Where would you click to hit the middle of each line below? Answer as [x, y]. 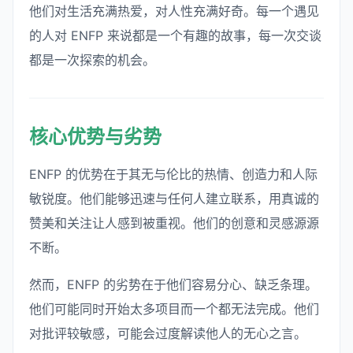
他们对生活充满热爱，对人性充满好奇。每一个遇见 [174, 11]
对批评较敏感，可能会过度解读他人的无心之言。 [168, 333]
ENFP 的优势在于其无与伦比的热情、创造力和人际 [173, 174]
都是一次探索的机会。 [92, 59]
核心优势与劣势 [95, 136]
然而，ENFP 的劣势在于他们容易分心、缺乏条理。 [173, 284]
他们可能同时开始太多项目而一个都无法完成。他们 [174, 308]
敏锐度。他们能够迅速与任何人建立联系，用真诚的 [174, 198]
